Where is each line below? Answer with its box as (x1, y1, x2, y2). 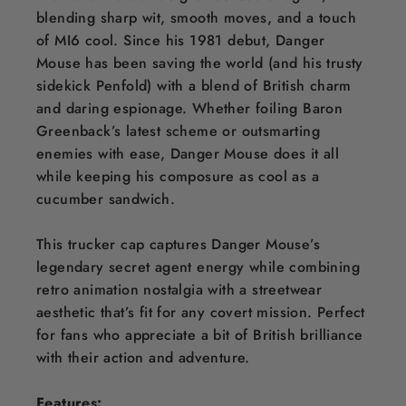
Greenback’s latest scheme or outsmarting (36, 120, 320, 141)
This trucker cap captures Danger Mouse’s (36, 233, 320, 255)
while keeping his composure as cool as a (36, 165, 319, 187)
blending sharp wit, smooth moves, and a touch (36, 6, 356, 28)
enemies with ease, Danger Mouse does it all (36, 142, 340, 164)
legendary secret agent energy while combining (36, 256, 360, 277)
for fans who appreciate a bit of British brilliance (36, 324, 363, 345)
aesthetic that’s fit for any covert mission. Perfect (36, 301, 365, 323)
